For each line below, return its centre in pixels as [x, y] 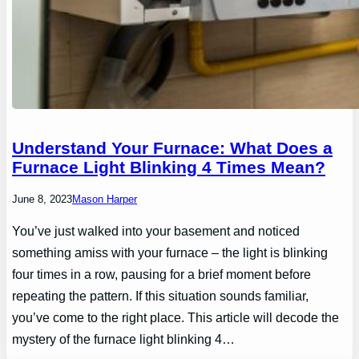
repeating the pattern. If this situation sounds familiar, [161, 296]
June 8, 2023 [42, 200]
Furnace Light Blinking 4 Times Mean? [169, 167]
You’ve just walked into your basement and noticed [156, 231]
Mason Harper [105, 200]
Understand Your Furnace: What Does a [173, 148]
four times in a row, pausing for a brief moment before [162, 274]
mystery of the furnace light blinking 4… [124, 339]
